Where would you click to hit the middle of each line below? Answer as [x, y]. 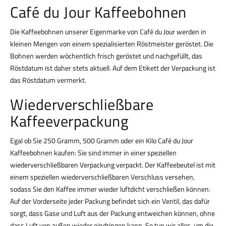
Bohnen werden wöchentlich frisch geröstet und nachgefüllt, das [106, 56]
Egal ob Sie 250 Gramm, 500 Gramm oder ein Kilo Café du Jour [102, 140]
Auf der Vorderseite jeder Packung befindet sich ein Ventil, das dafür [110, 201]
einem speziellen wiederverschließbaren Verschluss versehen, [102, 177]
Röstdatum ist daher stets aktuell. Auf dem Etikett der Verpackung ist [113, 68]
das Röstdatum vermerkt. [48, 80]
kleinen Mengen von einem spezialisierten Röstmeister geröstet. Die [112, 44]
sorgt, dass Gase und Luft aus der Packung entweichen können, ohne [112, 213]
